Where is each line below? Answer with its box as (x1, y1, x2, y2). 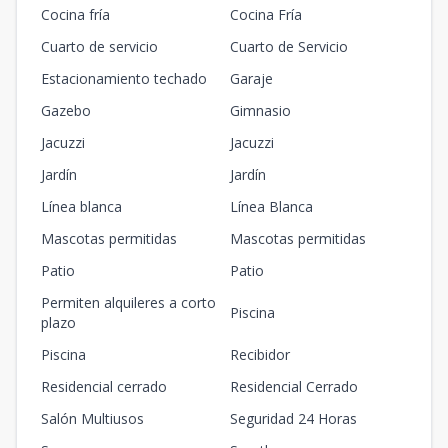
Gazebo (41, 101, 91, 120)
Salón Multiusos (41, 409, 144, 428)
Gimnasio (230, 101, 291, 120)
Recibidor (230, 345, 290, 364)
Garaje (230, 69, 273, 88)
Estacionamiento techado (41, 69, 207, 88)
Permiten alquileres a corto (41, 293, 216, 312)
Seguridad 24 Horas (230, 409, 357, 428)
